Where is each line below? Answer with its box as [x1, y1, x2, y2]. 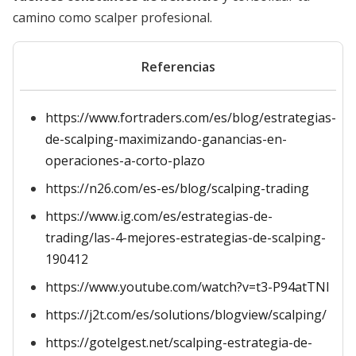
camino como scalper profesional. [13, 9, 212, 26]
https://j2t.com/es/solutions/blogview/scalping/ [45, 306, 327, 323]
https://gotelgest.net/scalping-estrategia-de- [45, 334, 312, 351]
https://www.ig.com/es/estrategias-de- [45, 207, 273, 225]
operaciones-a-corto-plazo [45, 152, 205, 169]
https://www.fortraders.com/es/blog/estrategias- [45, 109, 336, 126]
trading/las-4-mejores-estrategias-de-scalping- [45, 229, 326, 246]
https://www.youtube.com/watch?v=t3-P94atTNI [45, 278, 330, 296]
